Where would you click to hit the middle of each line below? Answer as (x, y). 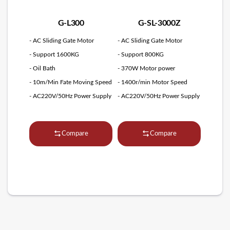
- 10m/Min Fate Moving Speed (71, 82)
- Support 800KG (141, 54)
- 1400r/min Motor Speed (152, 82)
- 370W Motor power (146, 68)
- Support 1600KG (54, 54)
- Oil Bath (43, 68)
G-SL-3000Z (159, 23)
